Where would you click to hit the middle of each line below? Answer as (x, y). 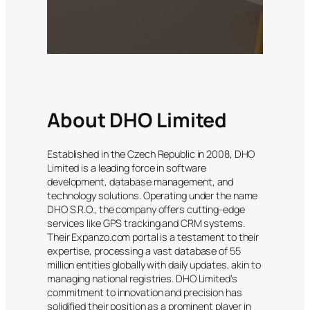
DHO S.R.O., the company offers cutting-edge (146, 210)
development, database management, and (140, 182)
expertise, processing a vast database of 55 (144, 251)
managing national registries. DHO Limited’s (142, 279)
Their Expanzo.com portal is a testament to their (153, 237)
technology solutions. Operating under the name (153, 196)
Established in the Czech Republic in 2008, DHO (151, 154)
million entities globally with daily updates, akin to (154, 265)
